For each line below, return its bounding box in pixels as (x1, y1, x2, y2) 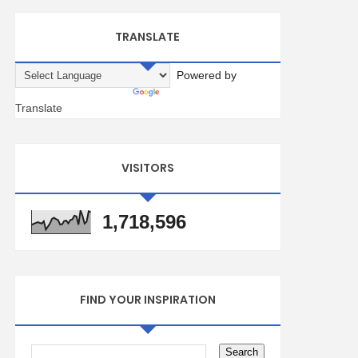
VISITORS (121, 159, 174, 176)
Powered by (169, 69, 237, 82)
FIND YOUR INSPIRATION (79, 291, 216, 308)
